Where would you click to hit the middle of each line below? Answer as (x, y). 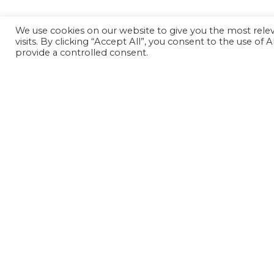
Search (84, 249)
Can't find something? (143, 228)
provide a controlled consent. (82, 53)
